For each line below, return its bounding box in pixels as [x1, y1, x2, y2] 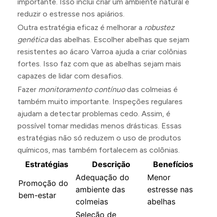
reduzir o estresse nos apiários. [17, 9, 124, 18]
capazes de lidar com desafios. [17, 71, 123, 80]
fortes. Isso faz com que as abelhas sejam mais [17, 59, 181, 68]
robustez [144, 23, 174, 32]
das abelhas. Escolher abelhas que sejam [48, 35, 189, 44]
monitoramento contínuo [38, 85, 125, 94]
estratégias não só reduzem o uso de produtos [17, 133, 181, 142]
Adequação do [76, 172, 129, 182]
